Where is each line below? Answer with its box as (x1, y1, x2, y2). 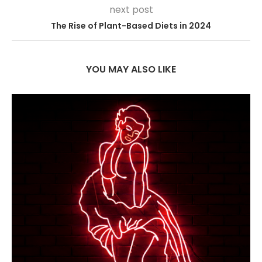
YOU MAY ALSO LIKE (86, 63, 176, 77)
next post (109, 3, 153, 17)
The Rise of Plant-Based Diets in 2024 (51, 20, 211, 32)
